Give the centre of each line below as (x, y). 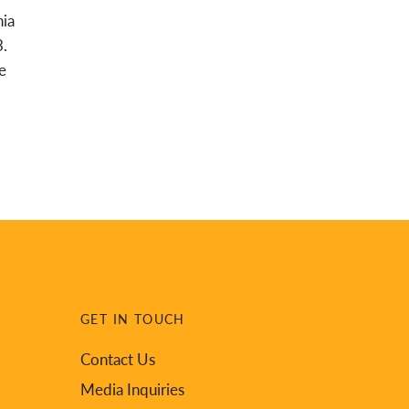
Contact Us (118, 359)
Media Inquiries (132, 389)
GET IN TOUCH (133, 319)
